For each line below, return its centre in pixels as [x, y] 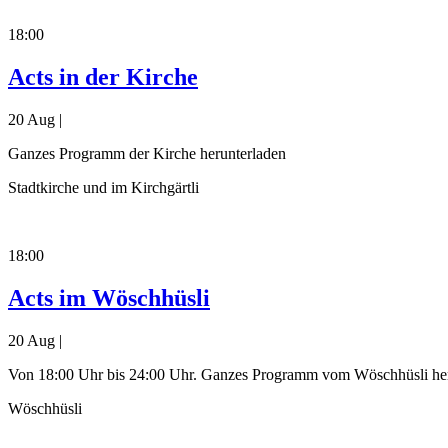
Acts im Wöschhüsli [109, 298]
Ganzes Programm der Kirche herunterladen [147, 154]
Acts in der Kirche [103, 77]
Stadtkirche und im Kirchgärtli [103, 188]
